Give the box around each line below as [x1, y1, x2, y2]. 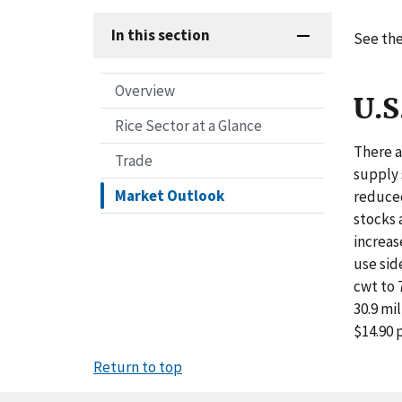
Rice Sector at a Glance [115, 116, 262, 136]
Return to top [93, 356, 182, 377]
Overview [115, 81, 175, 101]
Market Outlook [115, 186, 224, 206]
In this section [111, 25, 210, 46]
